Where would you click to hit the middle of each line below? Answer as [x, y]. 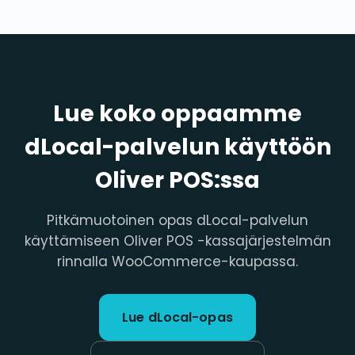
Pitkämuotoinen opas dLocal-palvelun [177, 220]
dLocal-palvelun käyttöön [177, 147]
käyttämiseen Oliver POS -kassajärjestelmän [177, 240]
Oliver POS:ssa [177, 180]
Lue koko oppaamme [177, 113]
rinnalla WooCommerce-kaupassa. [177, 261]
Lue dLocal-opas [177, 317]
